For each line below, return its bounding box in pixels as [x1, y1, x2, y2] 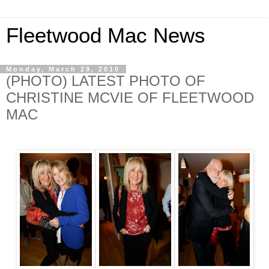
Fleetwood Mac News [6, 24, 205, 47]
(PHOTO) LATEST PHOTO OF [6, 73, 205, 89]
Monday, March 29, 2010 [6, 65, 120, 73]
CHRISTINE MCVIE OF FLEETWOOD [6, 89, 254, 106]
